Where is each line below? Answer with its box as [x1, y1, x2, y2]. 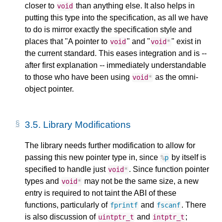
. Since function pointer [128, 165, 209, 174]
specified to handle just [25, 165, 108, 174]
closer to [25, 1, 56, 10]
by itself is [169, 153, 206, 162]
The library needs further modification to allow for [25, 141, 195, 150]
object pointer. [25, 85, 74, 94]
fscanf [157, 201, 181, 210]
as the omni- [153, 73, 198, 82]
